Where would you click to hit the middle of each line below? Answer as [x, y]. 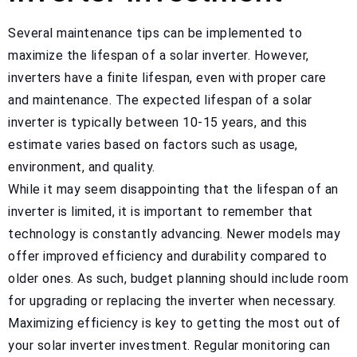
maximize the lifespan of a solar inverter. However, [159, 56]
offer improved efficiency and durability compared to [167, 257]
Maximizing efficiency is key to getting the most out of [175, 324]
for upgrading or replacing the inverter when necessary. [172, 301]
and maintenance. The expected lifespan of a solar [160, 100]
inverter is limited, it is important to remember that [161, 212]
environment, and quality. [82, 167]
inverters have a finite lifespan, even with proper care [167, 78]
